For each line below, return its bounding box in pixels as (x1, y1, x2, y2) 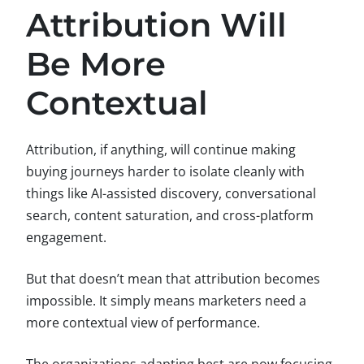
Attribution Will (26, 4, 287, 45)
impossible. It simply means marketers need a (26, 291, 306, 310)
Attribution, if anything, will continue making (26, 140, 296, 158)
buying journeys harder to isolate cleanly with (26, 162, 305, 180)
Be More (26, 43, 166, 84)
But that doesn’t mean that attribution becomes (26, 269, 320, 288)
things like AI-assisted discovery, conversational (26, 184, 316, 202)
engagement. (26, 227, 106, 246)
